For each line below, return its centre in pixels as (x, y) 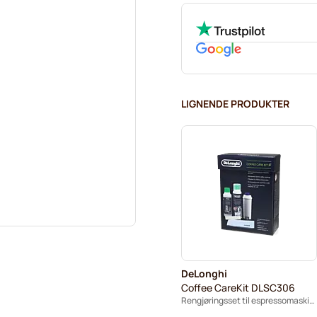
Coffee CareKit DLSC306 (238, 288)
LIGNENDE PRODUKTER (235, 104)
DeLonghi (204, 273)
